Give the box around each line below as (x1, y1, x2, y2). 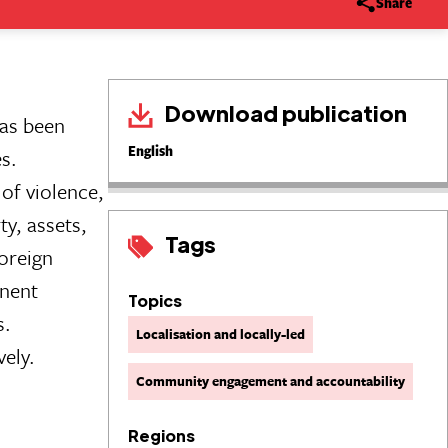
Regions (128, 424, 195, 446)
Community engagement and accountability (136, 370, 405, 391)
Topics (128, 289, 182, 311)
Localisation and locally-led (136, 323, 305, 344)
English (128, 140, 173, 162)
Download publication (161, 97, 408, 127)
